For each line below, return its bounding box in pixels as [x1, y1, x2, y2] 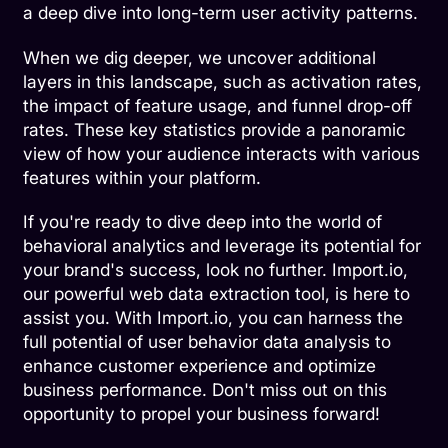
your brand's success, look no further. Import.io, [23, 259, 409, 281]
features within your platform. [23, 166, 262, 188]
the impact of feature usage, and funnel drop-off [23, 94, 413, 116]
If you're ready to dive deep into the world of [23, 211, 383, 233]
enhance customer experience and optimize [23, 355, 377, 377]
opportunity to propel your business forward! [23, 403, 381, 425]
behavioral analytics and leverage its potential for [23, 235, 422, 257]
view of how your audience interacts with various [23, 142, 421, 164]
